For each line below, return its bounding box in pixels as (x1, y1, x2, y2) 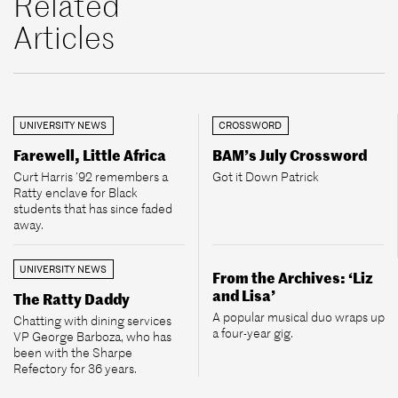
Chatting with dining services (13, 312, 171, 329)
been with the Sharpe (13, 344, 132, 361)
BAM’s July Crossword (212, 147, 367, 165)
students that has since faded (13, 200, 172, 217)
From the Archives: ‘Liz (212, 269, 373, 288)
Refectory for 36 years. (13, 360, 137, 377)
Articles (13, 17, 115, 57)
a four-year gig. (212, 324, 293, 341)
